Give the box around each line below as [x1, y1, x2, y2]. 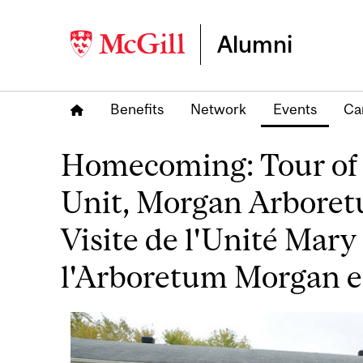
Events [273, 100, 317, 117]
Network [190, 100, 246, 117]
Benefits [110, 100, 164, 117]
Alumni [217, 31, 293, 58]
